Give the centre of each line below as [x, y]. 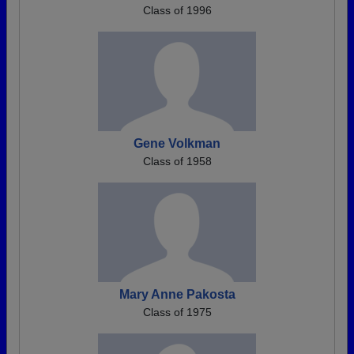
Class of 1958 [177, 162]
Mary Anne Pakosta [177, 295]
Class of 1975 [177, 313]
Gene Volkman [177, 144]
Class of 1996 [177, 11]
